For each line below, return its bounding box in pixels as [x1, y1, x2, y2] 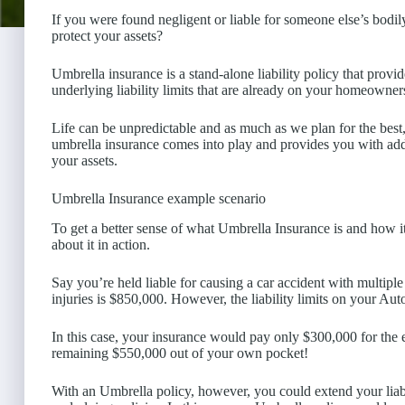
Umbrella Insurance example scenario [52, 190, 266, 206]
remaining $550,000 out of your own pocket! [52, 344, 308, 361]
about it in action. [52, 236, 150, 252]
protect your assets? [52, 27, 163, 43]
